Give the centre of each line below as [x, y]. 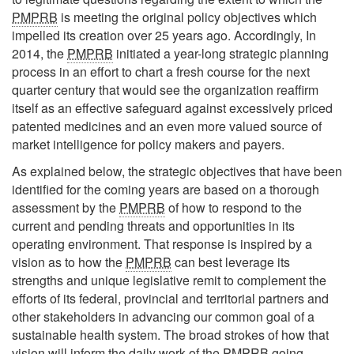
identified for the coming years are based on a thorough [166, 189]
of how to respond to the [233, 207]
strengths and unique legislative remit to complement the [169, 280]
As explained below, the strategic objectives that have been [177, 171]
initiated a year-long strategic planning [221, 53]
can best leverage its [231, 262]
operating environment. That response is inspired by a [162, 244]
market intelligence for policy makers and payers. [148, 144]
